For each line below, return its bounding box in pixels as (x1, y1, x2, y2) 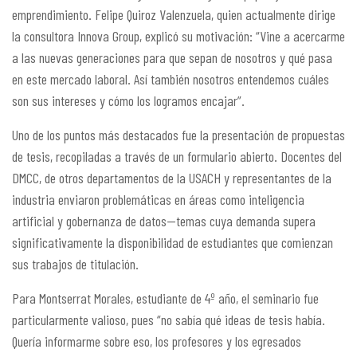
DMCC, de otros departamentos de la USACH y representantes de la (12, 169, 331, 186)
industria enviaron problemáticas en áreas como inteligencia (12, 190, 304, 208)
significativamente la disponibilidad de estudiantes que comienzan (12, 233, 333, 251)
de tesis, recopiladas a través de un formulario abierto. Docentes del (12, 147, 342, 165)
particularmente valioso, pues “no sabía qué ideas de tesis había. (12, 311, 325, 328)
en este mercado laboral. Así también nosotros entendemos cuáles (12, 70, 329, 88)
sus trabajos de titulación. (12, 255, 139, 273)
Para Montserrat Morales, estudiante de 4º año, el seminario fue (12, 289, 319, 307)
